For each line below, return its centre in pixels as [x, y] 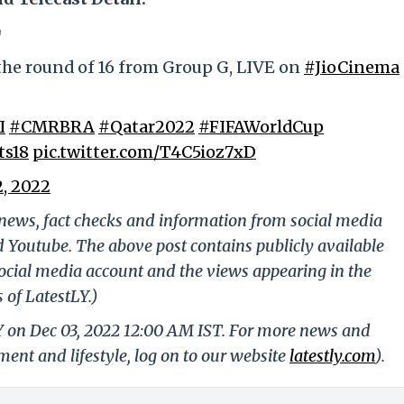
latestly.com [332, 356]
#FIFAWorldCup [261, 127]
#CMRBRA [52, 127]
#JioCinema [352, 68]
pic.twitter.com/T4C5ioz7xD [144, 152]
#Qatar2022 [147, 127]
